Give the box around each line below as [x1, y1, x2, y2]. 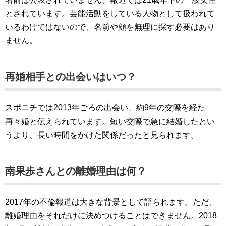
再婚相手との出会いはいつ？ [5, 71, 136, 83]
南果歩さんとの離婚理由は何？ [5, 165, 146, 177]
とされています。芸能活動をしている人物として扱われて [5, 9, 215, 18]
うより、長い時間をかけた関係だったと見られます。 [5, 131, 199, 140]
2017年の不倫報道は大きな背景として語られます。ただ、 [5, 198, 217, 207]
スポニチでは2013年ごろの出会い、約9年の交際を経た [5, 103, 205, 112]
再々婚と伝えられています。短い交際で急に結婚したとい [5, 117, 215, 126]
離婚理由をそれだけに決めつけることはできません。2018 [5, 211, 217, 220]
